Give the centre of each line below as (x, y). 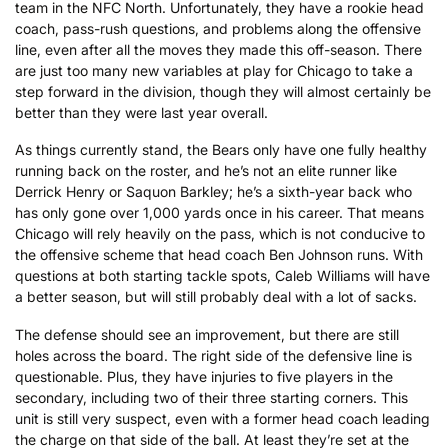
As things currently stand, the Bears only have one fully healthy (221, 150)
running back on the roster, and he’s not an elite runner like (206, 171)
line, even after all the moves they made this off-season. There (218, 49)
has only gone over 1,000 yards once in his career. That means (219, 213)
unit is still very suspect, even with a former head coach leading (222, 418)
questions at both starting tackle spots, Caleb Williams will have (222, 276)
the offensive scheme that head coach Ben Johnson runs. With (219, 255)
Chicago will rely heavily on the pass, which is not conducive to (220, 234)
